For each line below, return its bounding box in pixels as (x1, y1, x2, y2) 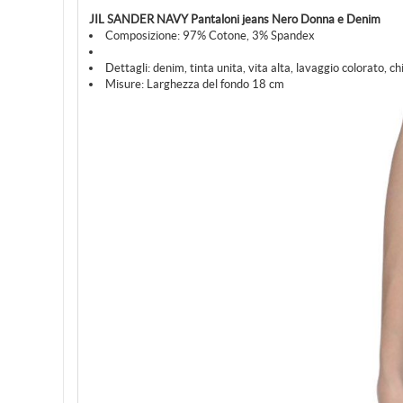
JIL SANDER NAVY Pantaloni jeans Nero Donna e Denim (89, 13, 381, 26)
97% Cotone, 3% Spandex (183, 29, 315, 42)
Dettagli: (105, 61, 150, 75)
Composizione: (105, 29, 180, 42)
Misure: (105, 77, 144, 91)
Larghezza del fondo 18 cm (147, 77, 284, 91)
